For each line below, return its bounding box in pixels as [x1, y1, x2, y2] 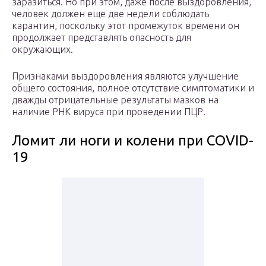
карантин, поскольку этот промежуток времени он [12, 20, 239, 31]
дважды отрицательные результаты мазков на [12, 94, 218, 106]
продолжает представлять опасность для [12, 32, 191, 43]
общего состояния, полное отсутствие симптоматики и [12, 83, 254, 94]
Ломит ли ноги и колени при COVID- [12, 132, 254, 149]
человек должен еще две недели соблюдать [12, 8, 209, 20]
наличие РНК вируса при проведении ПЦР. [12, 106, 205, 118]
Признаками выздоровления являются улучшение [12, 71, 239, 82]
